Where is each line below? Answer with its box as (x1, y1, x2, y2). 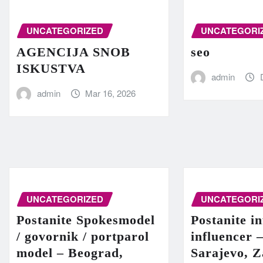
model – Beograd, (16, 245, 123, 261)
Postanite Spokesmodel (16, 213, 155, 228)
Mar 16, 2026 (85, 86, 136, 99)
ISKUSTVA (16, 60, 86, 76)
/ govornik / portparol (16, 229, 149, 244)
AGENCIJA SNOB (16, 44, 130, 59)
